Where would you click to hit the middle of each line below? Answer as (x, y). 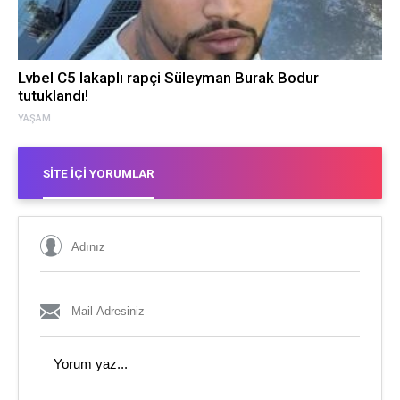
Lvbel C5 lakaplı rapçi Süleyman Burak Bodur (168, 77)
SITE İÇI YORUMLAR (99, 173)
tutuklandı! (53, 95)
